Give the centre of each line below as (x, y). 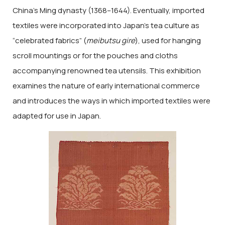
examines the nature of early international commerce (106, 85)
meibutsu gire (111, 40)
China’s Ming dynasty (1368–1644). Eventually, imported (108, 10)
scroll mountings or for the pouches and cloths (95, 55)
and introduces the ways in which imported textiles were (111, 100)
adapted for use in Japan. (57, 116)
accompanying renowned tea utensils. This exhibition (107, 70)
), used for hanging (168, 40)
